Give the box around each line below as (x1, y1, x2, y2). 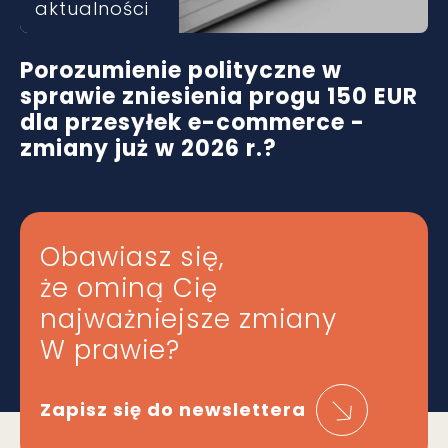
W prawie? (40, 332, 180, 368)
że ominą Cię (40, 270, 218, 306)
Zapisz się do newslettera (40, 397, 306, 422)
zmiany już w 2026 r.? (20, 133, 277, 164)
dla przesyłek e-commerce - (20, 107, 365, 138)
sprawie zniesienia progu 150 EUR (20, 81, 418, 112)
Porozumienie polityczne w (20, 55, 342, 86)
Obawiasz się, (40, 239, 225, 275)
